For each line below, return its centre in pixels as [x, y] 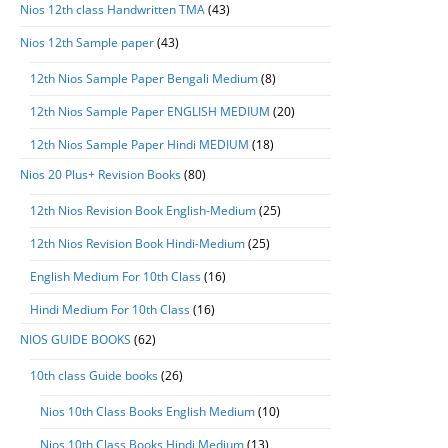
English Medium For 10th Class [115, 276]
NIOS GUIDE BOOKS [75, 339]
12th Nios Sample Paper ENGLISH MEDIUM [150, 111]
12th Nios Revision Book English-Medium [143, 210]
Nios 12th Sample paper [87, 42]
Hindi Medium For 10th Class [110, 309]
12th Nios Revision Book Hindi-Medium [137, 243]
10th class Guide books [94, 375]
